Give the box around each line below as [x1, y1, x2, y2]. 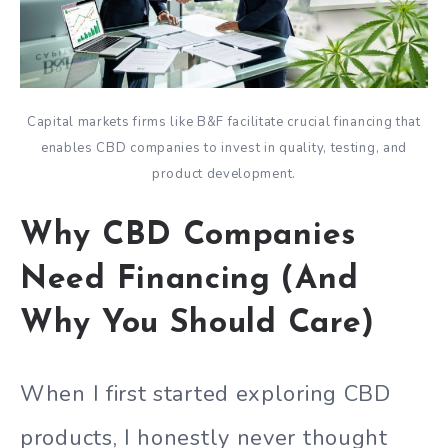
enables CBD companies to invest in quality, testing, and [40, 139, 408, 158]
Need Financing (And [20, 264, 359, 297]
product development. [152, 165, 296, 184]
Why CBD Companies [20, 220, 356, 253]
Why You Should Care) [20, 308, 376, 341]
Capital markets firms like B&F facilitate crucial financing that [27, 113, 421, 132]
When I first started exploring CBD [20, 378, 391, 409]
